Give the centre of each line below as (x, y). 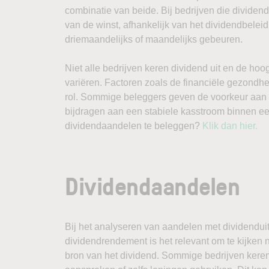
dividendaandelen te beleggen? (134, 126)
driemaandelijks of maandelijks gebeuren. (154, 39)
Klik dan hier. (230, 126)
